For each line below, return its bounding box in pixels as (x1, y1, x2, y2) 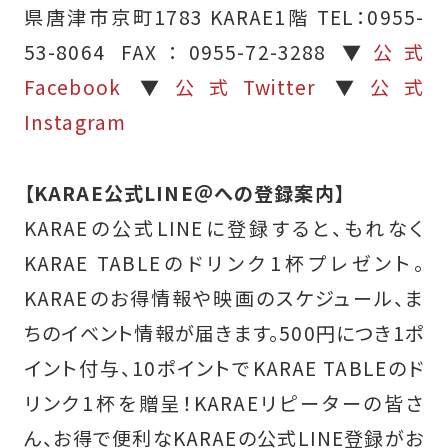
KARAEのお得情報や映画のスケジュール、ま (23, 284, 425, 313)
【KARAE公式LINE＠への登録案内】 (23, 179, 345, 208)
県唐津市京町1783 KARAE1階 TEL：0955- (23, 3, 425, 32)
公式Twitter (174, 73, 317, 102)
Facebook (23, 73, 122, 102)
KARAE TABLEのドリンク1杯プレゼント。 (23, 249, 425, 278)
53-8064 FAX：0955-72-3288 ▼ (23, 38, 374, 67)
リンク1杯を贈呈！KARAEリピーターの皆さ (23, 389, 425, 418)
